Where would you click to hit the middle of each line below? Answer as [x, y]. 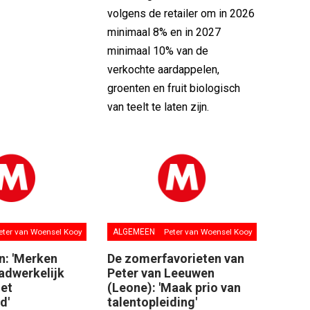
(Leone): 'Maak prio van [174, 287]
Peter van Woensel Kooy [209, 231]
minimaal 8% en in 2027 [164, 32]
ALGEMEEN [134, 231]
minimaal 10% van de [157, 51]
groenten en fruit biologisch [173, 88]
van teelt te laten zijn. [158, 107]
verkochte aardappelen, [163, 69]
